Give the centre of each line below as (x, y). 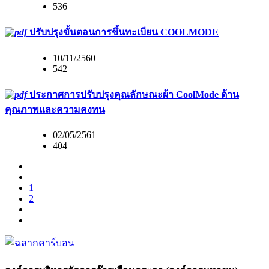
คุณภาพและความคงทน (55, 109)
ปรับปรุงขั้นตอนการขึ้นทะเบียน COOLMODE (123, 32)
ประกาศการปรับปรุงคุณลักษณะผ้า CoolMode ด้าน (133, 94)
